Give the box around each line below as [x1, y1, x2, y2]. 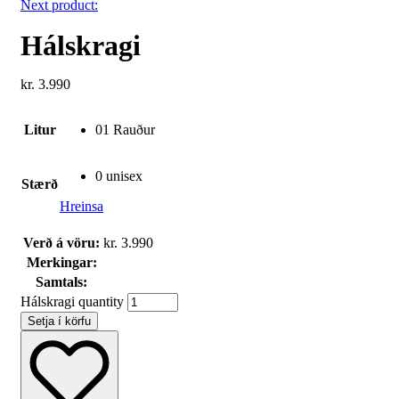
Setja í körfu [28, 314, 91, 329]
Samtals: [36, 274, 87, 290]
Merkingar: [26, 255, 97, 271]
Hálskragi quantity [20, 294, 124, 310]
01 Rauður [95, 122, 155, 138]
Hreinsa [60, 199, 103, 215]
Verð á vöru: [23, 235, 100, 251]
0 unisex [95, 168, 142, 184]
